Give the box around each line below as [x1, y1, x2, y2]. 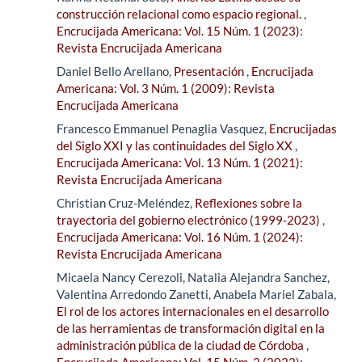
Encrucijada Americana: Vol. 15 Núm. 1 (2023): [57, 23, 303, 39]
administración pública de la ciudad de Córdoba [57, 338, 306, 353]
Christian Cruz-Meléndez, [57, 196, 195, 211]
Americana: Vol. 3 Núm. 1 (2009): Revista [57, 81, 275, 96]
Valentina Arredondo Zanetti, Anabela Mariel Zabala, [57, 287, 336, 302]
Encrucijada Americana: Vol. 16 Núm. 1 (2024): [57, 229, 303, 245]
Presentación [174, 64, 246, 79]
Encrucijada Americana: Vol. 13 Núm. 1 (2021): [57, 155, 303, 170]
